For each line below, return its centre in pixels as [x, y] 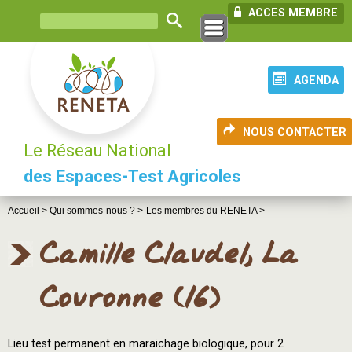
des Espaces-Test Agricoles [132, 176]
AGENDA [316, 81]
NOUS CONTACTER [295, 132]
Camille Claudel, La [169, 255]
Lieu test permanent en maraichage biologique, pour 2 [146, 344]
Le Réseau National [97, 150]
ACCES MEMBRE [291, 13]
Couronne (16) [130, 299]
